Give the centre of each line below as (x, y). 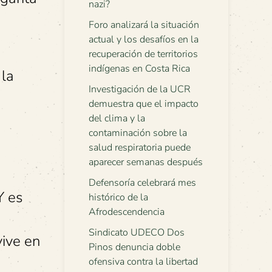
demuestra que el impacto (144, 104)
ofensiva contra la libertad (143, 262)
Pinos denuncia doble (134, 247)
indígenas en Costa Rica (139, 69)
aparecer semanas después (146, 162)
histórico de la (118, 197)
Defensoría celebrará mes (142, 183)
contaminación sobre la (138, 133)
